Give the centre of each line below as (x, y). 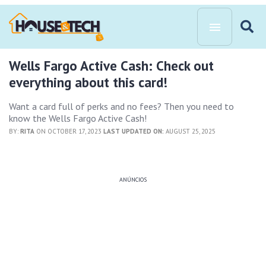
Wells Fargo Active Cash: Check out (111, 66)
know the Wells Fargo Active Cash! (78, 118)
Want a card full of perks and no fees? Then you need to (121, 106)
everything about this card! (88, 82)
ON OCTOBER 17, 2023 (69, 131)
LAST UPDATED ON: (134, 131)
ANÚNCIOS (133, 180)
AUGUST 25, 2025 (190, 131)
